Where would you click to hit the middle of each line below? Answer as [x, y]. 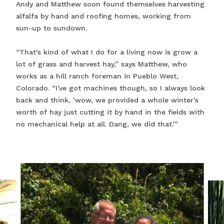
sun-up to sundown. [51, 28]
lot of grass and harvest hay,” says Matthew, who [101, 64]
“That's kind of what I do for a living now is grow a [107, 52]
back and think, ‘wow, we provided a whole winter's [107, 100]
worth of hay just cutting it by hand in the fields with [110, 112]
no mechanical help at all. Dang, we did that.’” [97, 124]
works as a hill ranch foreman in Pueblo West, [97, 76]
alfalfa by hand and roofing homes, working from [103, 16]
